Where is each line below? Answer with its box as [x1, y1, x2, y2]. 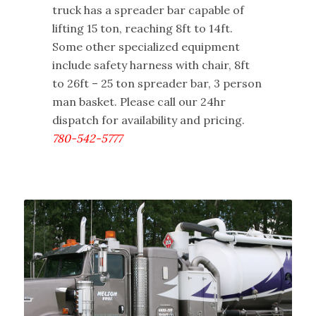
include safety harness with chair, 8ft [51, 57, 250, 72]
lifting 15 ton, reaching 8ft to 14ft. [51, 20, 233, 35]
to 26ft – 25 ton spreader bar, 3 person [51, 75, 262, 90]
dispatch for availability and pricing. [51, 112, 245, 127]
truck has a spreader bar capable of [51, 2, 244, 17]
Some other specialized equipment [51, 39, 240, 54]
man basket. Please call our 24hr [51, 94, 226, 109]
